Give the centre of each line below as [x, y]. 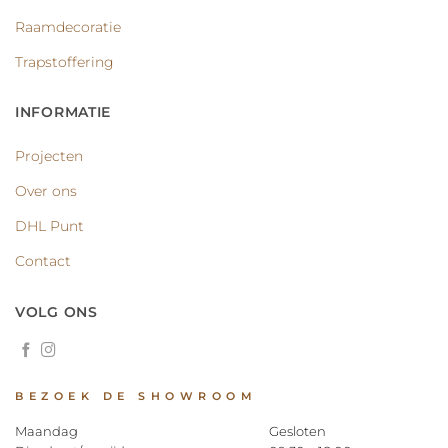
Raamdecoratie [68, 26]
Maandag [46, 430]
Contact [43, 261]
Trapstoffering [64, 61]
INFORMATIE [63, 112]
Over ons [46, 191]
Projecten [49, 156]
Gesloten [297, 430]
